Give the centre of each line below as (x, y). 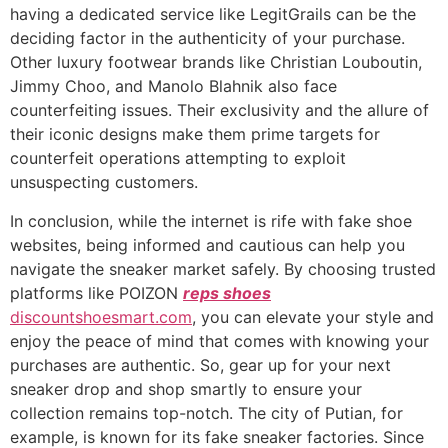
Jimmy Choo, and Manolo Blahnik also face (173, 86)
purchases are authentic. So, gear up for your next (200, 364)
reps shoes (227, 292)
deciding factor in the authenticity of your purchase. (207, 38)
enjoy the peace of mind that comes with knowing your (219, 340)
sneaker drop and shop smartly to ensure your (186, 388)
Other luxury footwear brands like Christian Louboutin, (216, 62)
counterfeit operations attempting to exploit (178, 158)
